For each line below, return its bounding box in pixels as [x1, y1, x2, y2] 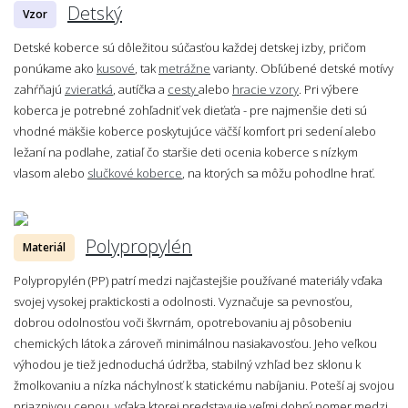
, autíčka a [113, 80, 168, 97]
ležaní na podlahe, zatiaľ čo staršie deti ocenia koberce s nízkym [14, 143, 358, 160]
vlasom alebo [14, 164, 87, 181]
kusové [97, 59, 135, 76]
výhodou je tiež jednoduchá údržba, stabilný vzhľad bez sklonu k [14, 355, 361, 372]
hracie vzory [232, 80, 299, 97]
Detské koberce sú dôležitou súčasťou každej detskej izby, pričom [14, 38, 366, 56]
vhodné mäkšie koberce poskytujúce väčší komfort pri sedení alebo [14, 122, 376, 139]
